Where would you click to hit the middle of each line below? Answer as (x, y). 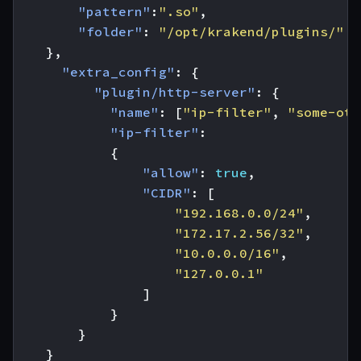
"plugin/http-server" (175, 92)
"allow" (171, 172)
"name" (135, 112)
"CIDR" (167, 193)
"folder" (110, 31)
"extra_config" (118, 72)
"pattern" (114, 11)
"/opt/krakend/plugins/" (251, 31)
